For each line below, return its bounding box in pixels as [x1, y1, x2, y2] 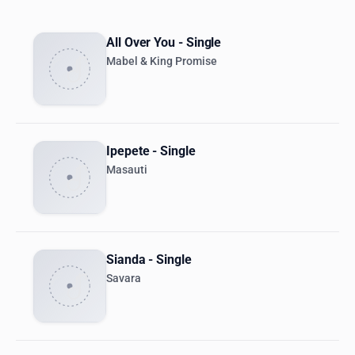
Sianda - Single [106, 252, 192, 268]
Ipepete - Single [106, 143, 196, 159]
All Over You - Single [106, 35, 222, 51]
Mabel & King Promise [106, 55, 217, 69]
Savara [106, 272, 141, 286]
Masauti [106, 163, 147, 177]
